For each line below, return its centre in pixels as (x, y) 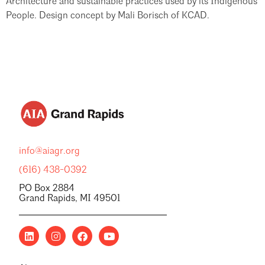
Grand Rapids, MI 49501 (70, 199)
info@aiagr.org (49, 152)
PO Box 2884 (47, 189)
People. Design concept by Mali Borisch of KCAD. (108, 16)
